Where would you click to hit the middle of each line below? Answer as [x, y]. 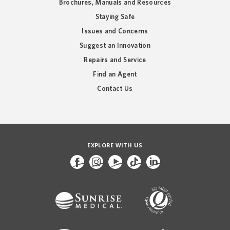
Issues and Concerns [115, 32]
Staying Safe [115, 17]
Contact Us [115, 89]
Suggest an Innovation [115, 46]
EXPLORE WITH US [115, 145]
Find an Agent [115, 75]
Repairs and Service [115, 60]
